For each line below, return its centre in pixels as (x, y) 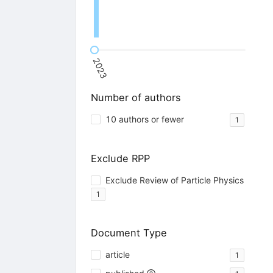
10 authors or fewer (144, 119)
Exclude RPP (120, 159)
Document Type (129, 233)
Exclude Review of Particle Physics (174, 180)
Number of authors (136, 97)
